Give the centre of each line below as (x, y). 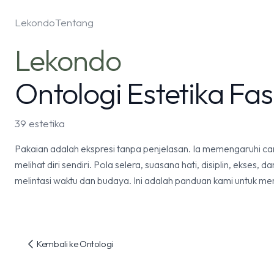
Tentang (74, 22)
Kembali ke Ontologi (75, 244)
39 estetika (40, 123)
